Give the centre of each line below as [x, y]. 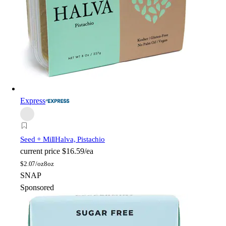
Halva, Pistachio [80, 139]
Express [33, 101]
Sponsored [37, 188]
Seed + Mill [38, 139]
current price [40, 151]
